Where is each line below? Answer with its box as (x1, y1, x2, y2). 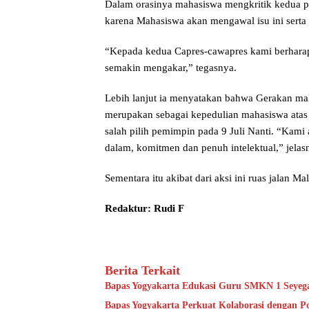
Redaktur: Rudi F (105, 203, 184, 215)
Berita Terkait (105, 263, 180, 278)
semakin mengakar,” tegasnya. (105, 62, 237, 74)
